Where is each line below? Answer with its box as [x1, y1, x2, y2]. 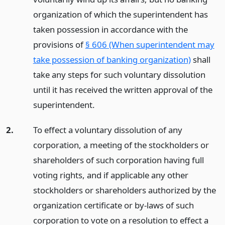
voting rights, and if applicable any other [33, 169, 188, 181]
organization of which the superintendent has [33, 8, 208, 20]
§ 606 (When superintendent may [85, 38, 214, 50]
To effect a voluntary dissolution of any [33, 124, 182, 136]
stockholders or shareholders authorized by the [33, 184, 216, 196]
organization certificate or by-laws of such [33, 199, 194, 211]
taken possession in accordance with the [33, 23, 188, 35]
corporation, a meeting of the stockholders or [33, 139, 209, 151]
